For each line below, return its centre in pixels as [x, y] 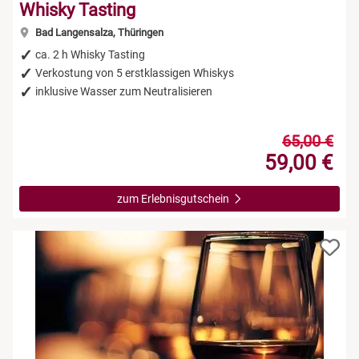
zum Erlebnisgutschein [174, 198]
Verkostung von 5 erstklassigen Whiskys [135, 73]
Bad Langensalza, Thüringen [98, 32]
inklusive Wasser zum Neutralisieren [124, 91]
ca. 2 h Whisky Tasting [90, 54]
